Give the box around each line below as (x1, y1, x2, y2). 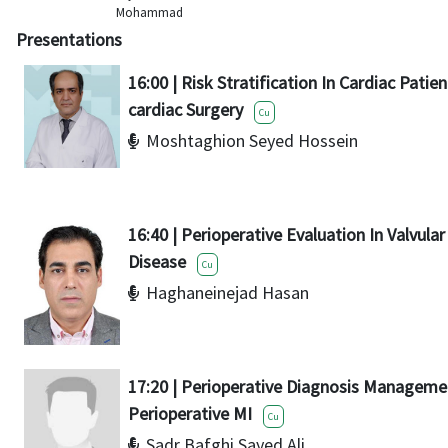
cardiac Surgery (128, 97, 243, 121)
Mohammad (116, 3, 183, 21)
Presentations (16, 27, 122, 51)
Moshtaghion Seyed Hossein (146, 128, 358, 152)
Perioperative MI (128, 402, 252, 426)
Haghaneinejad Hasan (146, 280, 309, 304)
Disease (128, 249, 186, 273)
